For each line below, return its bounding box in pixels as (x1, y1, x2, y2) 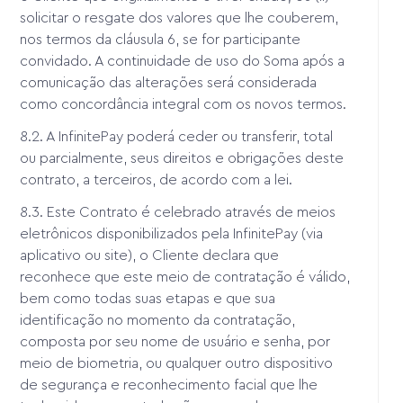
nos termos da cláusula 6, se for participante (20, 31, 301, 47)
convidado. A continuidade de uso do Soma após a (20, 53, 345, 68)
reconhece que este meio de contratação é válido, (20, 269, 351, 284)
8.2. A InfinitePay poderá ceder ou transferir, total (20, 129, 334, 144)
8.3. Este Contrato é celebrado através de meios (20, 204, 336, 219)
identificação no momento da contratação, (20, 312, 296, 327)
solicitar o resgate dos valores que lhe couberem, (20, 10, 339, 25)
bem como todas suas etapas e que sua (20, 291, 276, 306)
